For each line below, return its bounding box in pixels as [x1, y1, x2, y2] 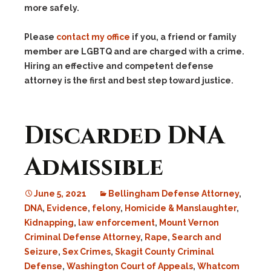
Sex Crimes [62, 247, 111, 256]
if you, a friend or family [130, 32, 237, 42]
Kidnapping [24, 218, 74, 227]
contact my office [56, 32, 130, 42]
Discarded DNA [24, 120, 224, 152]
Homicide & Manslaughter [125, 203, 237, 213]
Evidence [47, 203, 88, 213]
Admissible [24, 151, 163, 184]
